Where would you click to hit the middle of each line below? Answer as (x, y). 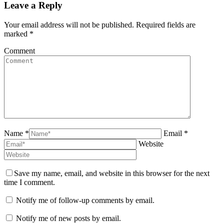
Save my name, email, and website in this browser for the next (112, 173)
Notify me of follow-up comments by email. (85, 200)
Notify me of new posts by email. (68, 218)
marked (17, 33)
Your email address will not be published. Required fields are (100, 24)
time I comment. (29, 182)
